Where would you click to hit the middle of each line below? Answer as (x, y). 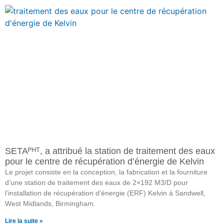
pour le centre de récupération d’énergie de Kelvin (104, 162)
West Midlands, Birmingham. (50, 204)
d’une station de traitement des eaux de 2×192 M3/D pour (96, 183)
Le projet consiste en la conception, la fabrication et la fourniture (106, 172)
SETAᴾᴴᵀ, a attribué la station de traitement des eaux (110, 151)
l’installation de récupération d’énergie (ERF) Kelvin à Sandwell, (105, 193)
